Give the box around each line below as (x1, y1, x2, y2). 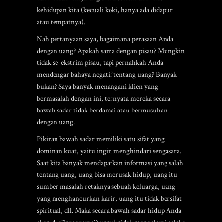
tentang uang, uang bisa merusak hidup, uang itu (37, 170, 177, 179)
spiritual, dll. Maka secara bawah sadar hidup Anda (37, 206, 181, 215)
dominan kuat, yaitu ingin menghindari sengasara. (37, 146, 181, 156)
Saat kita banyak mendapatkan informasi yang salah (37, 158, 183, 167)
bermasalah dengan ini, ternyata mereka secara (37, 94, 170, 103)
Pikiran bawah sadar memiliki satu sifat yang (37, 134, 165, 144)
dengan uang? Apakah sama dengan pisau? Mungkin (37, 46, 185, 55)
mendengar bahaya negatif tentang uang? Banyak (37, 70, 177, 79)
